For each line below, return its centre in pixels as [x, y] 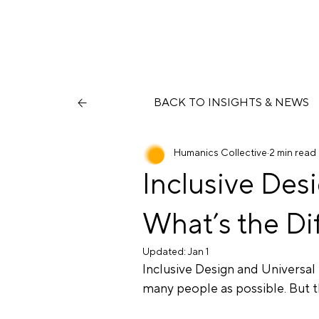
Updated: [165, 252]
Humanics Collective [220, 153]
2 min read [292, 153]
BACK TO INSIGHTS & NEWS [231, 103]
